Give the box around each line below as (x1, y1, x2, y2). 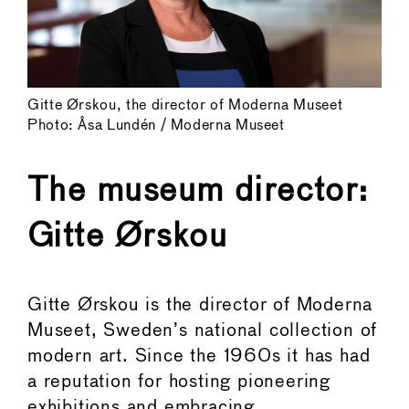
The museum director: (27, 175, 370, 207)
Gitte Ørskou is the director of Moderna (27, 296, 373, 314)
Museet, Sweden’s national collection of (27, 321, 378, 340)
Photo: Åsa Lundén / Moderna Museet (27, 118, 285, 132)
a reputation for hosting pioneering (27, 372, 330, 391)
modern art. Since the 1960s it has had (27, 347, 371, 365)
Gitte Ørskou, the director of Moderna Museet (27, 98, 343, 112)
